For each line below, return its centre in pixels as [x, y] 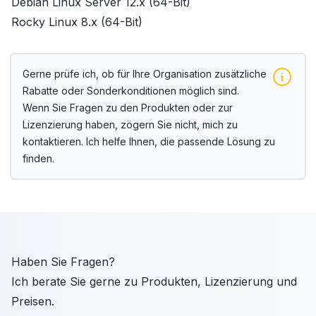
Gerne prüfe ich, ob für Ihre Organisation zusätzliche [145, 74]
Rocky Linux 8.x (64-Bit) [77, 22]
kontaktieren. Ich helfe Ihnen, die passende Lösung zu [149, 141]
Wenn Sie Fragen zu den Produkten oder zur [128, 108]
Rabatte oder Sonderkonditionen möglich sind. [131, 91]
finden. [38, 158]
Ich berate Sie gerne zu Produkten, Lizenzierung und [154, 281]
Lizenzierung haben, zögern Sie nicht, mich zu [130, 124]
